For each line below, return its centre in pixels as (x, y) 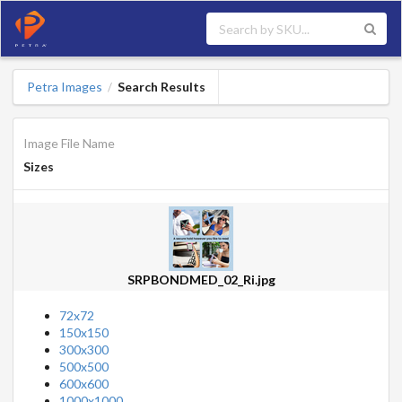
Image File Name (69, 143)
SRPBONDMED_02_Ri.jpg (201, 279)
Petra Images (64, 87)
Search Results (161, 87)
